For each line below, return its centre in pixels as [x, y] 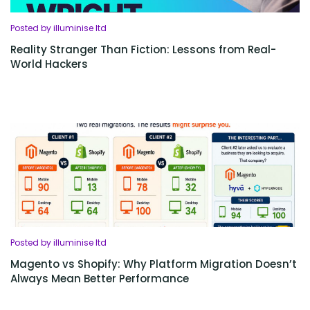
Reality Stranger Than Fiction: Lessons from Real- [143, 49]
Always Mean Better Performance [100, 279]
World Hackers [49, 64]
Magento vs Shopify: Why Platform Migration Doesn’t [154, 264]
